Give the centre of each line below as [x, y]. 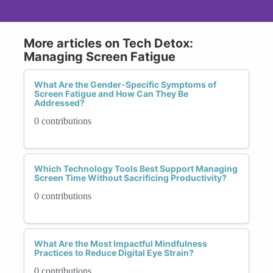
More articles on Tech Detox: [108, 43]
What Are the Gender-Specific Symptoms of [125, 84]
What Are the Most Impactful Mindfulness [121, 243]
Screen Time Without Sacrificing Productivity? [130, 177]
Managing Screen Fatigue [100, 56]
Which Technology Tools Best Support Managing [136, 168]
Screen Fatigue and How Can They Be [111, 93]
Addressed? [59, 102]
